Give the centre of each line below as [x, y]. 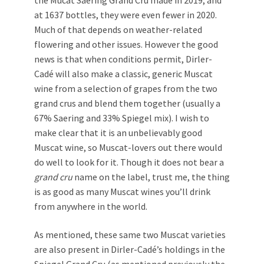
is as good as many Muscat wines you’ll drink [122, 192]
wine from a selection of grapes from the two [126, 89]
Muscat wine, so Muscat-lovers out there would [128, 148]
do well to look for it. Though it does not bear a [129, 162]
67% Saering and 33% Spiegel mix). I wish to [122, 118]
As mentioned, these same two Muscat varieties [130, 235]
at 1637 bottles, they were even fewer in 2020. [126, 15]
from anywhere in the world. [91, 207]
